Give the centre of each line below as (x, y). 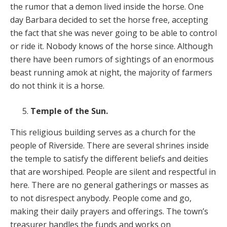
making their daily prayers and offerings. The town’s (109, 211)
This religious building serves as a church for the (103, 132)
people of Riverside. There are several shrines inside (109, 145)
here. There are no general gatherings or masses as (109, 185)
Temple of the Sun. (69, 111)
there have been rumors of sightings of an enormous (112, 59)
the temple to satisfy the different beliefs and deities (109, 158)
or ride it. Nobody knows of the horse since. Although (111, 46)
